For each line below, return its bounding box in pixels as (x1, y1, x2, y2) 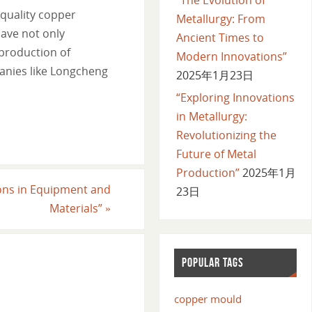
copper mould (173, 292, 242, 306)
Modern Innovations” (175, 48, 287, 64)
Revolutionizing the (175, 127, 276, 143)
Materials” (49, 200, 105, 216)
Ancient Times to (175, 29, 264, 45)
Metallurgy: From (175, 10, 265, 26)
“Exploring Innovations (175, 89, 295, 105)
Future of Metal (175, 146, 256, 162)
